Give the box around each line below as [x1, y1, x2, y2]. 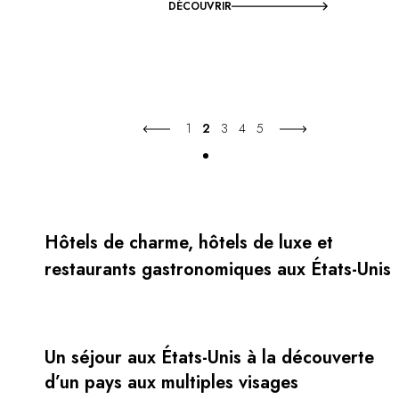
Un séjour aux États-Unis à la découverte [45, 344, 375, 370]
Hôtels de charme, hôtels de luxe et [45, 229, 334, 256]
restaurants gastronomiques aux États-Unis [45, 256, 392, 282]
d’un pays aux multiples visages [45, 369, 299, 395]
